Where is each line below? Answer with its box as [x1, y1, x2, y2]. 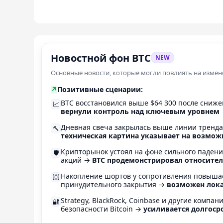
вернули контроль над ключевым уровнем [61, 107, 220, 116]
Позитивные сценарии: [57, 85, 143, 95]
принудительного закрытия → [61, 180, 167, 190]
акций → [61, 155, 92, 165]
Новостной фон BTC [51, 51, 151, 65]
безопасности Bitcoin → [61, 204, 143, 214]
